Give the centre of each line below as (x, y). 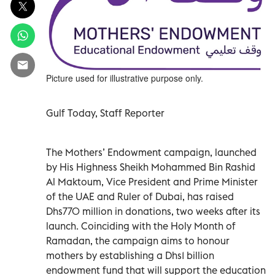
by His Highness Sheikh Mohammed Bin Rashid (151, 167)
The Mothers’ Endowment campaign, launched (151, 152)
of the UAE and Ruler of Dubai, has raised (140, 196)
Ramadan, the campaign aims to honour (138, 240)
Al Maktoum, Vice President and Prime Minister (152, 181)
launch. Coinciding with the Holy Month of (141, 226)
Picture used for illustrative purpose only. (125, 78)
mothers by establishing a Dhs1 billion (130, 255)
